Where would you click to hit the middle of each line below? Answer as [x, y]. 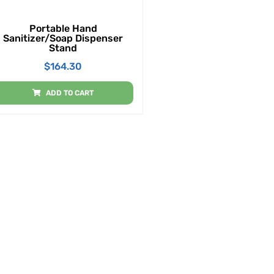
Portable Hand [63, 28]
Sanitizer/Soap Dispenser [63, 38]
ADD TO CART [70, 93]
